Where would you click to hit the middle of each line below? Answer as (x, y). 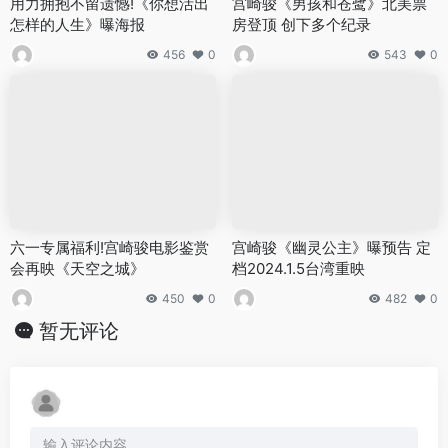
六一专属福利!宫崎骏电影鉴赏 (109, 248)
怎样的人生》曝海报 (77, 24)
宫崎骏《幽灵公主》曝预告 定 (331, 248)
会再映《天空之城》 (77, 269)
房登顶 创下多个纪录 (301, 24)
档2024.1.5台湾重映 (298, 269)
